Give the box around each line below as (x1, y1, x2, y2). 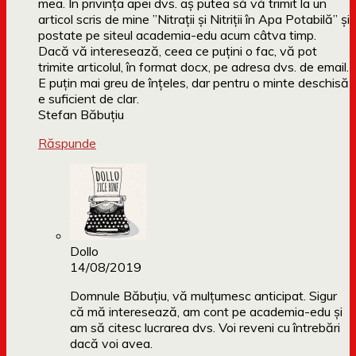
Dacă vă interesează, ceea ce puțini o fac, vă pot (38, 43, 317, 60)
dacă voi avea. (70, 335, 153, 352)
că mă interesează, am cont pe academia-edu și (70, 304, 342, 320)
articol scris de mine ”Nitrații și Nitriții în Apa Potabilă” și (38, 11, 350, 28)
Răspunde (38, 135, 96, 152)
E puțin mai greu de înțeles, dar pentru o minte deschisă (38, 75, 349, 91)
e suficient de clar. (38, 91, 139, 107)
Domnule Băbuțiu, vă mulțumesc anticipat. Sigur (70, 288, 337, 304)
